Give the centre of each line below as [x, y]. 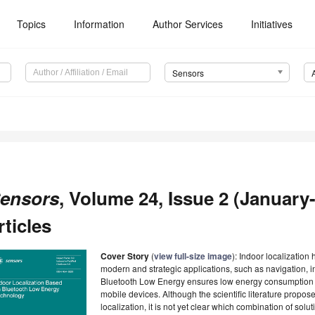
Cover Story [125, 256]
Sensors [188, 73]
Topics [32, 24]
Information [99, 24]
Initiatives [272, 24]
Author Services [188, 24]
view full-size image [193, 256]
